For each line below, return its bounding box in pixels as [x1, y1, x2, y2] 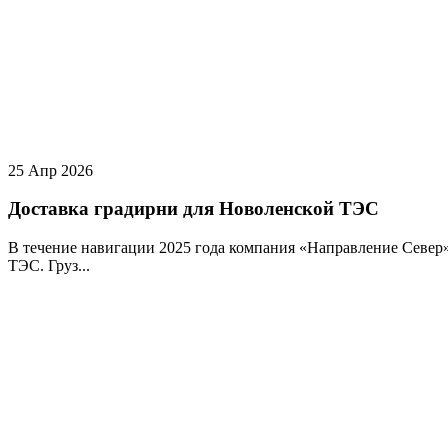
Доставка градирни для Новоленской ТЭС [8, 198, 379, 220]
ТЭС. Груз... [8, 257, 90, 275]
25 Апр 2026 [8, 161, 93, 179]
